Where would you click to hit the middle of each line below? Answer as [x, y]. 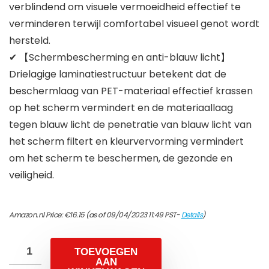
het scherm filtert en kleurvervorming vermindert [126, 142]
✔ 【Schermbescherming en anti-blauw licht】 [119, 58]
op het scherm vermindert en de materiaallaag [121, 108]
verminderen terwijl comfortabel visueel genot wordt [134, 24]
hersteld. [30, 41]
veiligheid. [32, 175]
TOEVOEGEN [106, 252]
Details [192, 215]
